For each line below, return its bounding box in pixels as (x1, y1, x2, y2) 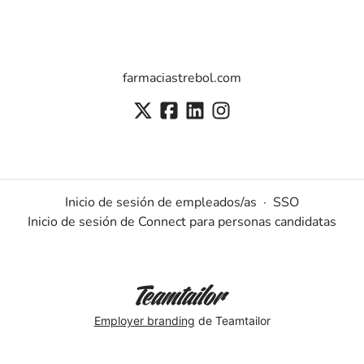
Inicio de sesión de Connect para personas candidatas (28, 213, 336, 232)
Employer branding (93, 313, 195, 327)
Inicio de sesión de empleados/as (65, 193, 257, 212)
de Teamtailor (194, 313, 271, 327)
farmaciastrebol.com (123, 69, 241, 87)
